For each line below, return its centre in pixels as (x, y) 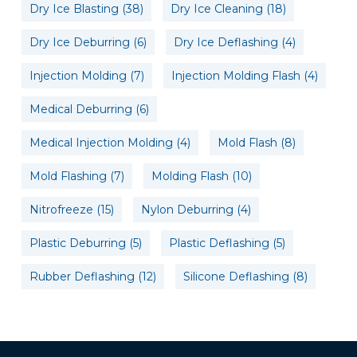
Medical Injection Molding (101, 142)
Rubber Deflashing (82, 276)
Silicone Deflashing (236, 276)
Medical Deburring (80, 109)
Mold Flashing (68, 176)
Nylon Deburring (187, 209)
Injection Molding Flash (235, 75)
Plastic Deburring (77, 243)
